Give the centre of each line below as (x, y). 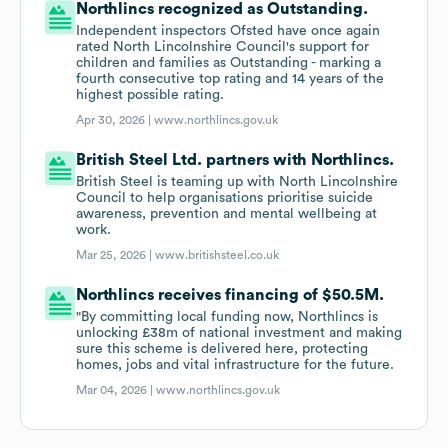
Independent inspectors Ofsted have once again (228, 31)
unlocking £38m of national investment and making (239, 333)
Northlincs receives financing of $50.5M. (230, 295)
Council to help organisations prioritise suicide (225, 198)
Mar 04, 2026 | (116, 390)
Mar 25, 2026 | (116, 255)
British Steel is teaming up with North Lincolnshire (237, 182)
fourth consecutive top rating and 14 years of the (230, 79)
